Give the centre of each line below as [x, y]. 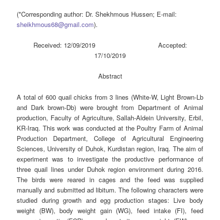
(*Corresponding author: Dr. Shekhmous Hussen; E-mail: [97, 14]
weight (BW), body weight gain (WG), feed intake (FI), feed [110, 210]
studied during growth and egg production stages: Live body [110, 200]
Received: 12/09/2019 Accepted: [110, 45]
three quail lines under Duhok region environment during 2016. [110, 169]
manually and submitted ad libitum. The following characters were [110, 190]
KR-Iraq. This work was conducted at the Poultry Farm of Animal [110, 128]
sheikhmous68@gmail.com [55, 25]
